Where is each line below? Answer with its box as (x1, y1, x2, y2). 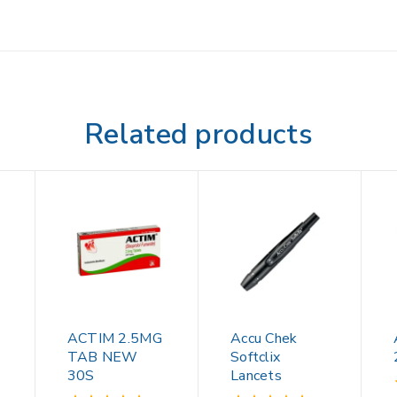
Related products (84, 115, 313, 153)
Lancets (230, 366, 283, 386)
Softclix (230, 347, 281, 368)
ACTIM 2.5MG (66, 329, 162, 349)
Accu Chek (230, 329, 298, 349)
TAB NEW (66, 347, 138, 368)
